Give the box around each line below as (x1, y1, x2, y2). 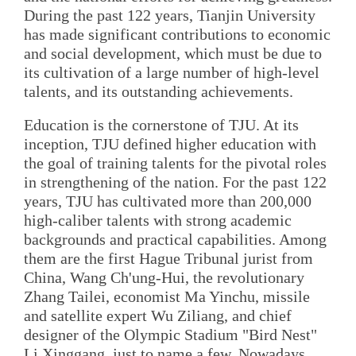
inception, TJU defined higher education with (24, 134, 316, 153)
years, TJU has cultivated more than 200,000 (24, 192, 311, 210)
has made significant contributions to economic (24, 25, 331, 44)
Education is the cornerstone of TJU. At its (24, 115, 299, 133)
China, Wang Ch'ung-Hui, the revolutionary (24, 268, 304, 286)
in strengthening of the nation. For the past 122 (24, 172, 327, 191)
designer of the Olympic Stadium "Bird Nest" (24, 325, 317, 343)
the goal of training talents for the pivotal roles (24, 153, 327, 172)
